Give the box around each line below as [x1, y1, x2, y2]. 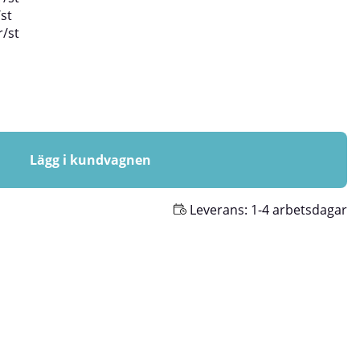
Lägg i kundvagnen [29, 151, 151, 169]
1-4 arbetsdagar [251, 201, 347, 219]
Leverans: [186, 201, 251, 219]
